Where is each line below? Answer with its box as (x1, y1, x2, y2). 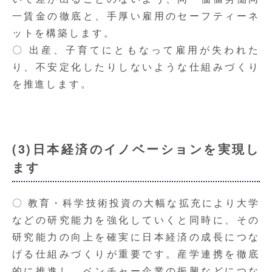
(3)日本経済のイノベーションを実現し (12, 140, 260, 158)
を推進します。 (12, 76, 92, 91)
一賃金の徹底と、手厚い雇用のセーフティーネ (12, 8, 260, 23)
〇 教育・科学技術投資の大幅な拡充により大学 (12, 195, 260, 210)
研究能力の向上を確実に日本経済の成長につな (12, 229, 260, 244)
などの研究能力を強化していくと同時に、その (12, 212, 260, 227)
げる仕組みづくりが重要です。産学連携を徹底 (12, 246, 260, 261)
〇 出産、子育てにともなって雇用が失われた (12, 42, 260, 57)
